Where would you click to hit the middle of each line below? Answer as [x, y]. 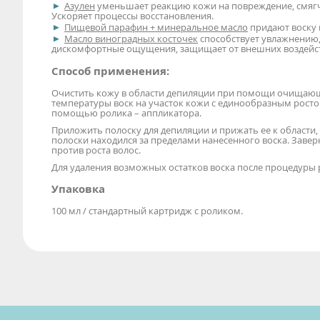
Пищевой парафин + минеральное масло [156, 27]
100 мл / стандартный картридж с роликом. [147, 211]
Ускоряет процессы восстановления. [132, 16]
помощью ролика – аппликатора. [126, 112]
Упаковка [78, 189]
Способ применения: [110, 71]
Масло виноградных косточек [131, 39]
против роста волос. [96, 150]
